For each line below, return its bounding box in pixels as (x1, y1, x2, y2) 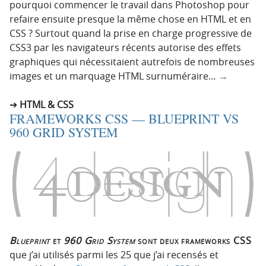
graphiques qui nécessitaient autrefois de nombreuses (9, 55, 255, 68)
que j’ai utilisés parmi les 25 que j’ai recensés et (9, 248, 218, 261)
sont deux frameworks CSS (135, 233, 252, 247)
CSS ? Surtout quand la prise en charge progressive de (9, 26, 252, 40)
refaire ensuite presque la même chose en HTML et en (9, 12, 251, 26)
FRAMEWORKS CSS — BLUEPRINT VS (9, 109, 239, 127)
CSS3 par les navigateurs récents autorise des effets (9, 40, 241, 54)
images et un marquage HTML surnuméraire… (9, 69, 218, 83)
